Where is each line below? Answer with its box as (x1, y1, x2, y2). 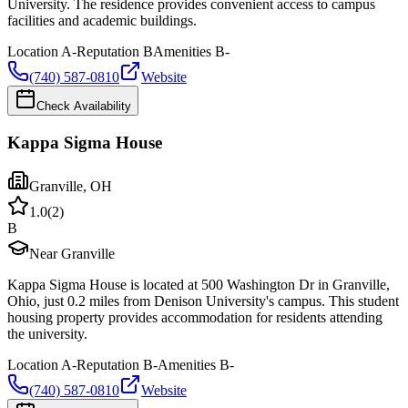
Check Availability (36, 98, 131, 113)
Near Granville (29, 246, 115, 262)
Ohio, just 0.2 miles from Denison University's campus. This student (7, 293, 399, 310)
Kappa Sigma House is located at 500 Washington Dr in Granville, (7, 277, 390, 293)
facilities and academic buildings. (7, 12, 197, 28)
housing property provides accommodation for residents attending (7, 310, 382, 326)
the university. (7, 326, 87, 342)
